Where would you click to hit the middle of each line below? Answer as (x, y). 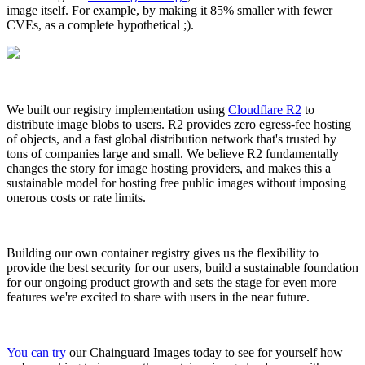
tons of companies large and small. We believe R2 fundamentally (173, 153)
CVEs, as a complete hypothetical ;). (100, 24)
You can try (36, 352)
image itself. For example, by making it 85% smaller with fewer (169, 10)
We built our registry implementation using (117, 109)
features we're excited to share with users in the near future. (158, 297)
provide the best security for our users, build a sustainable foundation (182, 267)
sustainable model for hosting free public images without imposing (176, 182)
